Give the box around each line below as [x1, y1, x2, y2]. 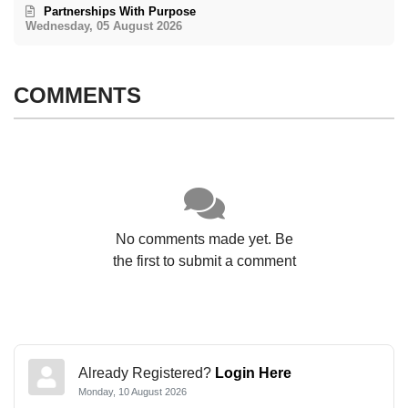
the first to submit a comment [112, 253, 296, 270]
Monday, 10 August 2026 [78, 385, 187, 397]
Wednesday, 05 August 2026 [25, 19, 183, 34]
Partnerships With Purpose [44, 5, 197, 19]
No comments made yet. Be [115, 231, 293, 248]
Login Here [215, 364, 291, 381]
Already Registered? [78, 364, 215, 381]
